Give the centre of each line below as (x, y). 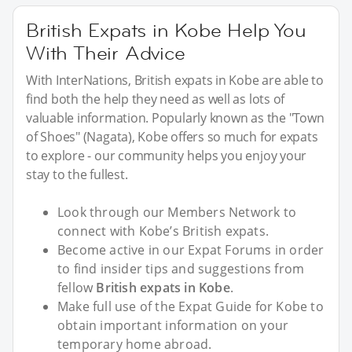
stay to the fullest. (77, 174)
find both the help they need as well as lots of (156, 99)
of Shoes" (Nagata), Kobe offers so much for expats (172, 136)
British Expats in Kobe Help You (166, 30)
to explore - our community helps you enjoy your (167, 155)
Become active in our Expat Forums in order (191, 249)
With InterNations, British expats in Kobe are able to (175, 80)
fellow (77, 287)
